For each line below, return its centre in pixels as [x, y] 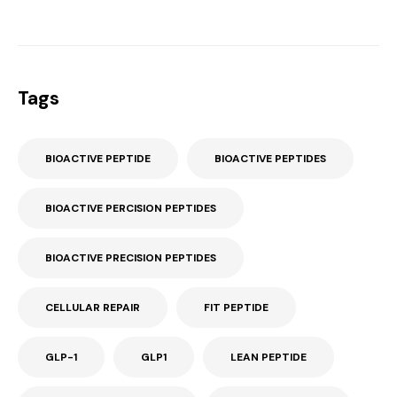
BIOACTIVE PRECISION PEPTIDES [131, 258]
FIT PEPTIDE [236, 308]
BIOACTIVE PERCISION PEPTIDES [131, 209]
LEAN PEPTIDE [269, 358]
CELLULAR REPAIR [93, 308]
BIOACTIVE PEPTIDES [270, 159]
